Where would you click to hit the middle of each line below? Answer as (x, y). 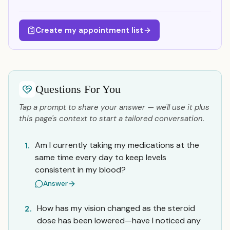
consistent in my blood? (80, 170)
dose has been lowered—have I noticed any (119, 221)
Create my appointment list (89, 30)
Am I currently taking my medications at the (117, 145)
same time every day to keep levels (101, 157)
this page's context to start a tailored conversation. (112, 119)
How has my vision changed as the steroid (116, 208)
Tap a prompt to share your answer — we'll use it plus (114, 107)
